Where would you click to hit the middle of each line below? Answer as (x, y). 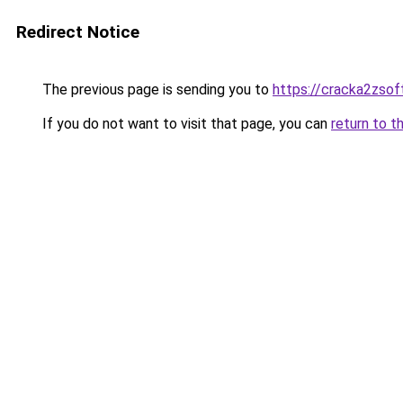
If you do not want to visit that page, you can (185, 124)
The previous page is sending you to (156, 90)
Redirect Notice (78, 32)
